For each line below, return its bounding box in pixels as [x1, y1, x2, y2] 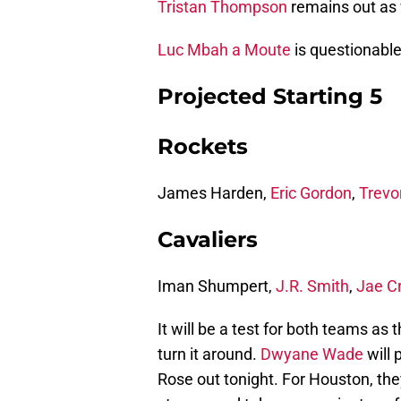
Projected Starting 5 [158, 83, 382, 110]
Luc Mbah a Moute [158, 40, 291, 60]
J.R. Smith [276, 277, 349, 296]
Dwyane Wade [260, 345, 363, 364]
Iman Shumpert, [158, 277, 276, 296]
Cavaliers [158, 226, 258, 253]
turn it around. [158, 345, 260, 364]
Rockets [158, 133, 248, 160]
